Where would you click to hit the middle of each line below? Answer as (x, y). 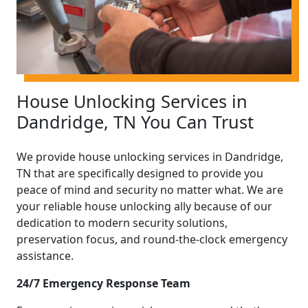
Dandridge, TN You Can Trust (135, 121)
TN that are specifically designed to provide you (140, 173)
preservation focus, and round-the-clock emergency (152, 239)
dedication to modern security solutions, (122, 222)
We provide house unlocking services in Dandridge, (150, 156)
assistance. (45, 255)
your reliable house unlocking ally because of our (144, 206)
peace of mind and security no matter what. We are (150, 189)
